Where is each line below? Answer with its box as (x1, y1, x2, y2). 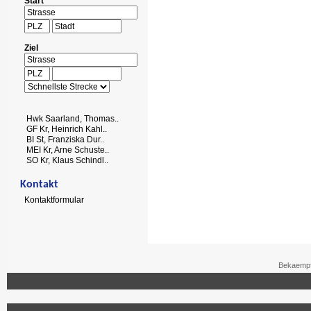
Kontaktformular (24, 195, 84, 205)
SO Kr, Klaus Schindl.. (26, 155, 108, 165)
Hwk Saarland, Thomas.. (26, 114, 119, 124)
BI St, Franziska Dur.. (26, 134, 104, 144)
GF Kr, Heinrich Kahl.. (26, 124, 107, 134)
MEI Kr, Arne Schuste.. (26, 144, 109, 155)
